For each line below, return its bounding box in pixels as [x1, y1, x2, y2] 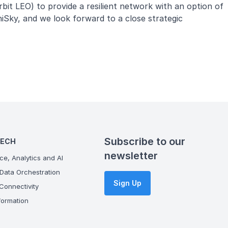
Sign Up [113, 179, 141, 187]
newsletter [104, 150, 158, 162]
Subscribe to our [104, 135, 185, 148]
